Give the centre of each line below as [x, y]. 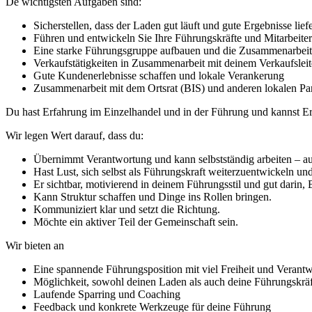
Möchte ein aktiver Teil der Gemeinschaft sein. [136, 221]
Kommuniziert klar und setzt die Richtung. [127, 209]
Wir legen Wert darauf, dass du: [75, 135]
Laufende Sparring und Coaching [107, 294]
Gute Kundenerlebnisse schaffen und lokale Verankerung [159, 75]
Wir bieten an [35, 245]
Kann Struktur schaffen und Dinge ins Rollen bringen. [153, 196]
